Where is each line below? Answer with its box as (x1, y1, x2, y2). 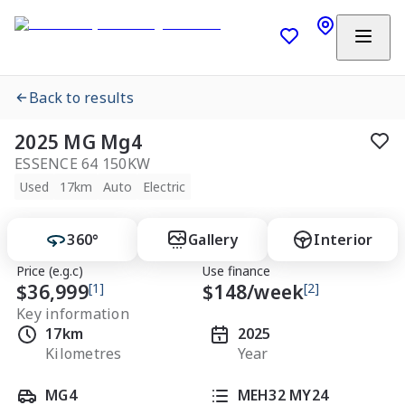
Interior (314, 230, 373, 250)
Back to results (29, 88, 134, 108)
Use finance (202, 262, 270, 279)
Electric (143, 178, 185, 195)
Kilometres (45, 344, 122, 363)
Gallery (188, 230, 239, 250)
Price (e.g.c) (16, 262, 83, 279)
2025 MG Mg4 (14, 129, 142, 155)
